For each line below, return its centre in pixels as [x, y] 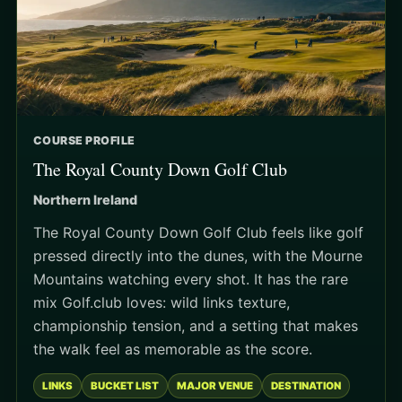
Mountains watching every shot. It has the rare [191, 280]
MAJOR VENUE [215, 386]
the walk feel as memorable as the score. [173, 350]
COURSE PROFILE [84, 141]
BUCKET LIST [125, 386]
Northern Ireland [85, 200]
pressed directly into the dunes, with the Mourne [198, 256]
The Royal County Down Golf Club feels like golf [198, 233]
